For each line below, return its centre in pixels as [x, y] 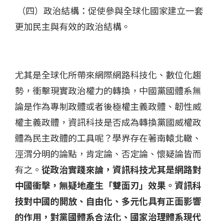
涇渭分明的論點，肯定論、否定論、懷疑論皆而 [108, 154]
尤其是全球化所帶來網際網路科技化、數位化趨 [108, 75]
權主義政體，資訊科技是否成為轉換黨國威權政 [108, 122]
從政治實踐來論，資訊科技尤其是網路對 [121, 169]
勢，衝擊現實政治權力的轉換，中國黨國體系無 [108, 91]
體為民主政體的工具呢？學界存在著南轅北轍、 [108, 138]
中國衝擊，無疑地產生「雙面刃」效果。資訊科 [108, 185]
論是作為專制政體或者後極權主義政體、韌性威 [108, 106]
